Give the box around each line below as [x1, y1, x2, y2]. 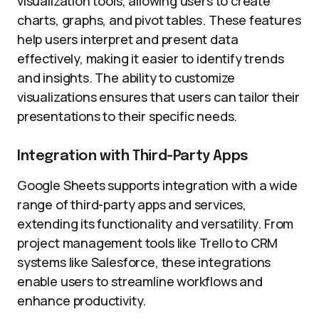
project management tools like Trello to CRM [17, 234, 278, 251]
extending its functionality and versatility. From [17, 215, 294, 232]
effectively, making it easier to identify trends [17, 50, 284, 67]
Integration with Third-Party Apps [17, 149, 249, 164]
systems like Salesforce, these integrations [17, 253, 271, 271]
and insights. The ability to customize [17, 69, 236, 86]
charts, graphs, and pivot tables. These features [17, 11, 301, 28]
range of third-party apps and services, [17, 196, 246, 213]
